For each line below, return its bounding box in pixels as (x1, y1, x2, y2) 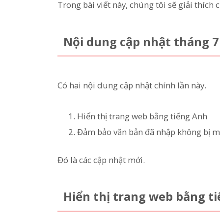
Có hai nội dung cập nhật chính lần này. (57, 80, 206, 91)
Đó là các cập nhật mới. (57, 154, 145, 165)
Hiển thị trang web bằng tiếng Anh (77, 110, 207, 122)
